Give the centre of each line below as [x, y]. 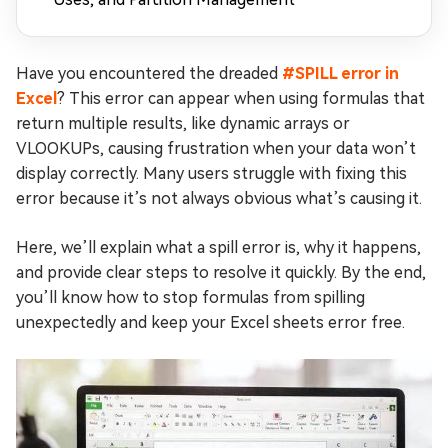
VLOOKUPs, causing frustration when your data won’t [216, 148]
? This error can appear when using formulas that [241, 98]
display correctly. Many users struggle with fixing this [211, 173]
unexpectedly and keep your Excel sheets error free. [210, 322]
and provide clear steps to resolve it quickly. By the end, [221, 272]
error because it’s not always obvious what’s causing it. [219, 198]
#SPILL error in [340, 73]
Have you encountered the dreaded [149, 73]
